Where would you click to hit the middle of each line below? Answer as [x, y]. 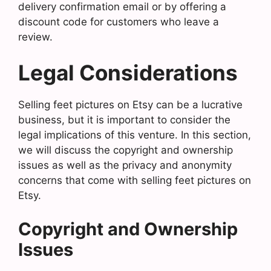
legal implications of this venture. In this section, [135, 135]
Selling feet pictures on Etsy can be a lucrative [130, 105]
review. [35, 37]
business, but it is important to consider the [124, 120]
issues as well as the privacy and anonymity [125, 165]
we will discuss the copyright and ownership [126, 150]
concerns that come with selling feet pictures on [135, 180]
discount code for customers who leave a [119, 21]
